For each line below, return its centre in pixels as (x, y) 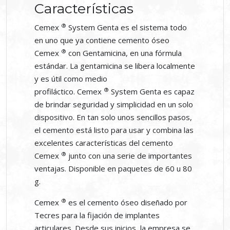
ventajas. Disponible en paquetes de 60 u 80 (113, 169)
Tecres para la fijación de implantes (97, 215)
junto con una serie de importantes (129, 156)
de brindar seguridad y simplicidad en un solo (114, 104)
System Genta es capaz (152, 92)
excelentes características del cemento (104, 143)
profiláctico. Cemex (69, 92)
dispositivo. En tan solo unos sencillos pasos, (113, 117)
